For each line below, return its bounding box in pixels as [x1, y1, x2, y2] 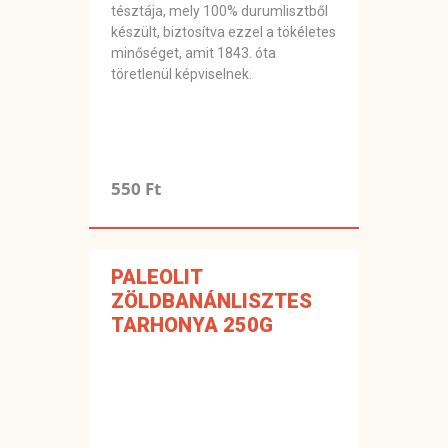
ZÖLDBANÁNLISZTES [111, 289, 312, 314]
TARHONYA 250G [111, 313, 273, 338]
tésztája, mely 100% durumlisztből [111, 3, 328, 20]
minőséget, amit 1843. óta [111, 45, 276, 62]
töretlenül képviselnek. [111, 66, 252, 83]
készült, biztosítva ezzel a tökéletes [111, 24, 336, 41]
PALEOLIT [111, 265, 202, 290]
